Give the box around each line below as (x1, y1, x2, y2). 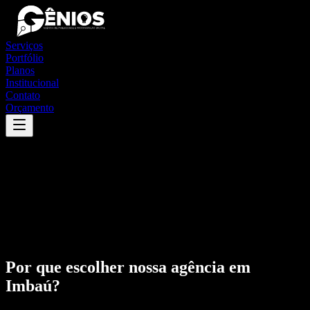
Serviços (6, 39, 43, 51)
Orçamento (6, 102, 54, 113)
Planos (6, 64, 35, 76)
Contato (6, 89, 40, 101)
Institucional (6, 77, 59, 89)
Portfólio (6, 52, 44, 64)
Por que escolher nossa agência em (6, 257, 250, 276)
